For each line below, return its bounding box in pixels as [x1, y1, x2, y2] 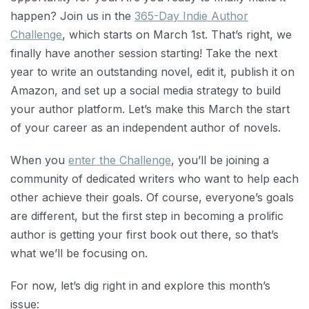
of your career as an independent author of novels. [10, 121, 281, 134]
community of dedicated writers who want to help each [10, 172, 299, 186]
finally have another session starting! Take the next [10, 46, 277, 60]
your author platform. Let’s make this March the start [10, 102, 290, 116]
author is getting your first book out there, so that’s [10, 228, 279, 241]
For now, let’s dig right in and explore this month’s [10, 279, 270, 292]
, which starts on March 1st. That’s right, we [62, 28, 292, 41]
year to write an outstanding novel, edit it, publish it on [10, 65, 295, 79]
